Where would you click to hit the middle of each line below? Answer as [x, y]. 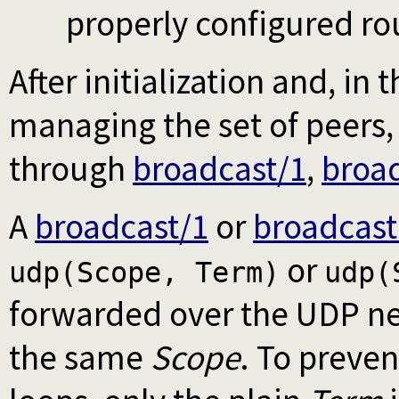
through [71, 169]
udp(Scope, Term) [144, 273]
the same [80, 358]
